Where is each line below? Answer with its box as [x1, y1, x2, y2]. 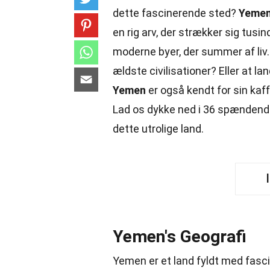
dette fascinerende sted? [113, 7, 239, 19]
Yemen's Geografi [113, 227, 246, 246]
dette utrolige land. [113, 122, 204, 135]
